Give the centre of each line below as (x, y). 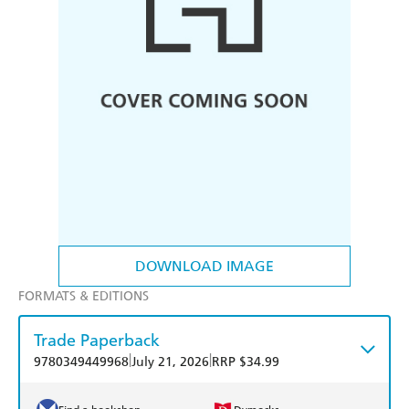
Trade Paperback (97, 341)
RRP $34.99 (246, 362)
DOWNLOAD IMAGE (204, 267)
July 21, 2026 (170, 362)
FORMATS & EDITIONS (84, 297)
